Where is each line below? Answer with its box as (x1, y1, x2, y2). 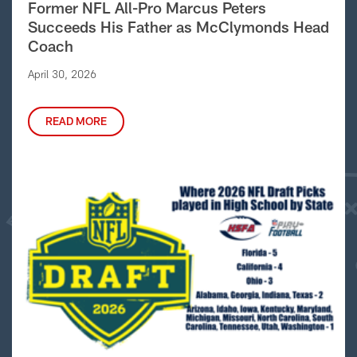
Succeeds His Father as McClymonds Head (27, 17, 329, 36)
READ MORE (45, 114, 107, 127)
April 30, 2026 (27, 67, 96, 80)
